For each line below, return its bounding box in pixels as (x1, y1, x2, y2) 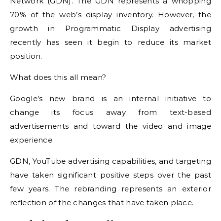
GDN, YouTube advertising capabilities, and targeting (10, 156, 211, 166)
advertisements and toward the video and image (10, 121, 211, 131)
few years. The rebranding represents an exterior (10, 184, 211, 193)
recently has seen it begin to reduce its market (10, 37, 211, 47)
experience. (10, 135, 54, 145)
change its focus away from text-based (10, 108, 211, 117)
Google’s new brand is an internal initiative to (10, 94, 211, 103)
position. (10, 51, 42, 61)
